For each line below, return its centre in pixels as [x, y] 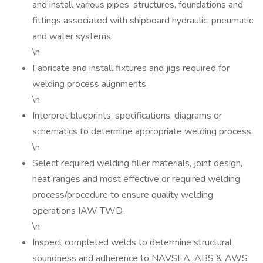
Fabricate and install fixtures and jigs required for [131, 68]
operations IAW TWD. [78, 211]
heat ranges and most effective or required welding [136, 179]
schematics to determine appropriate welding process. [143, 131]
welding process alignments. [90, 84]
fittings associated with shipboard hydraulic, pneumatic [143, 21]
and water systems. [73, 36]
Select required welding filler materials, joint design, [137, 163]
